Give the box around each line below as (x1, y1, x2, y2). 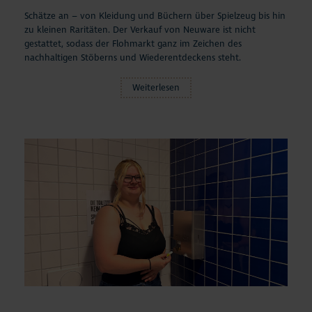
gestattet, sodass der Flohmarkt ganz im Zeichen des (24, 38, 242, 49)
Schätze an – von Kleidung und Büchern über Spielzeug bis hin (24, 10, 286, 22)
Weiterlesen (132, 81, 180, 93)
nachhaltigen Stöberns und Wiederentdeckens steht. (24, 52, 241, 63)
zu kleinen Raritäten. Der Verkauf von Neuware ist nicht (24, 24, 256, 36)
